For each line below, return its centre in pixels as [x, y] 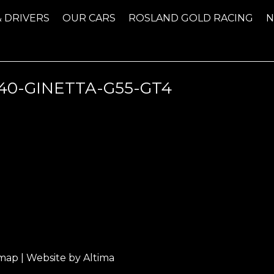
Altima [99, 258]
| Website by [51, 258]
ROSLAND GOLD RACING [191, 18]
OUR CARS [89, 18]
